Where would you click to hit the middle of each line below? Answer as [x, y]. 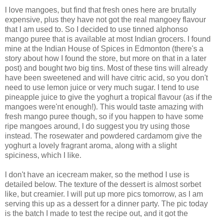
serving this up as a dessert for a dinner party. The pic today [106, 203]
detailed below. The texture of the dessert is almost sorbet [103, 184]
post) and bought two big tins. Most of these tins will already [106, 68]
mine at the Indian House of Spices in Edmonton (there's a [104, 48]
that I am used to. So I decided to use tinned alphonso [96, 29]
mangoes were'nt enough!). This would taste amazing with [104, 107]
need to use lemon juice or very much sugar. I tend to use [102, 87]
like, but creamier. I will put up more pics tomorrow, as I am [104, 194]
